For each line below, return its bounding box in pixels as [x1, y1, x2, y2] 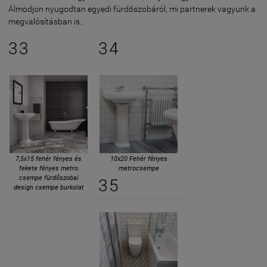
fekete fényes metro [19, 164, 78, 172]
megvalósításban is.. [8, 17, 83, 26]
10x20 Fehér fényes [110, 155, 167, 163]
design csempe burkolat [13, 184, 84, 191]
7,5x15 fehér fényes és [15, 155, 82, 163]
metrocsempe [118, 164, 159, 172]
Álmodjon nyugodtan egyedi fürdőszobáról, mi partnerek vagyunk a [8, 4, 256, 14]
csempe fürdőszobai [18, 174, 79, 182]
